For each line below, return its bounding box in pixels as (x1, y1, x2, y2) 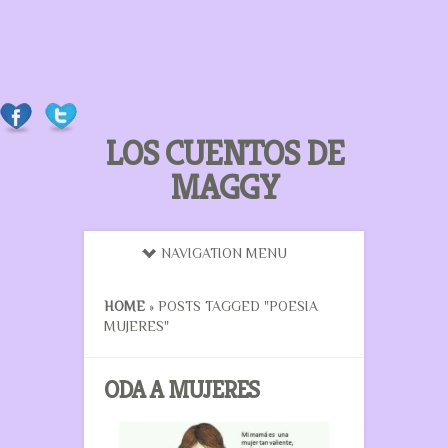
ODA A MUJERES (104, 375, 259, 405)
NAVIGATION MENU (161, 245, 287, 261)
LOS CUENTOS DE (104, 132, 344, 175)
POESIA (269, 298, 318, 314)
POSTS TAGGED (154, 298, 264, 314)
